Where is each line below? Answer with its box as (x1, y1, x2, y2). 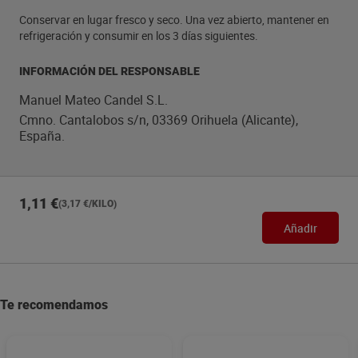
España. (19, 127, 65, 145)
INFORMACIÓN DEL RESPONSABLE (19, 65, 200, 78)
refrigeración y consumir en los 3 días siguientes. (19, 28, 258, 43)
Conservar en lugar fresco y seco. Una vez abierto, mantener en (19, 12, 329, 27)
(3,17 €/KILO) (58, 198, 117, 209)
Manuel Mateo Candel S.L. (19, 91, 168, 109)
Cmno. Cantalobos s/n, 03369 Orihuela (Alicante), (19, 111, 298, 129)
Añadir (284, 220, 317, 236)
